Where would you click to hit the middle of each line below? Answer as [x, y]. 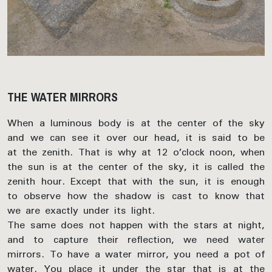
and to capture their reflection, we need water [136, 240]
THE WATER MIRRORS [63, 98]
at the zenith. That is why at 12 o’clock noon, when [136, 152]
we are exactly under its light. [81, 210]
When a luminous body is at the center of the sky [136, 123]
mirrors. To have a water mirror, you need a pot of [136, 254]
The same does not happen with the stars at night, [136, 225]
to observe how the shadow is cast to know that [136, 196]
